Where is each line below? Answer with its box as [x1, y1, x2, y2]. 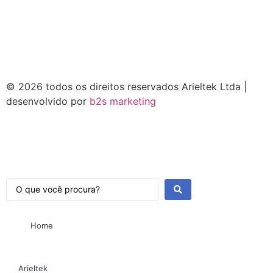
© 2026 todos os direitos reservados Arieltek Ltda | [6, 80, 247, 93]
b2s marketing [90, 94, 156, 107]
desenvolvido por [6, 94, 90, 107]
